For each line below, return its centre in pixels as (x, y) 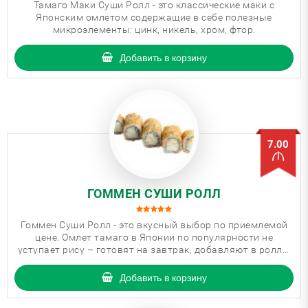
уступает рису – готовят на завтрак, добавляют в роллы (154, 250)
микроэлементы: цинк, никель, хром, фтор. (154, 30)
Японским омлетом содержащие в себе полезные (154, 17)
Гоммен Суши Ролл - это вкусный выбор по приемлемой (154, 225)
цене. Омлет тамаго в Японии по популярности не (154, 237)
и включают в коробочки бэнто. (154, 262)
